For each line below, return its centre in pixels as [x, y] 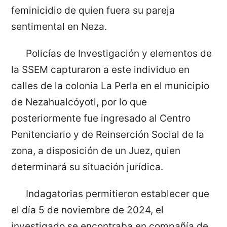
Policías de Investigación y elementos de [119, 54]
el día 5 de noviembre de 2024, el [88, 210]
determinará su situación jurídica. [87, 167]
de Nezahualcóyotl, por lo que [79, 102]
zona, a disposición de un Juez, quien [96, 151]
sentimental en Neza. [59, 27]
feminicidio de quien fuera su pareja [93, 11]
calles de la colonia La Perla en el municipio [110, 86]
